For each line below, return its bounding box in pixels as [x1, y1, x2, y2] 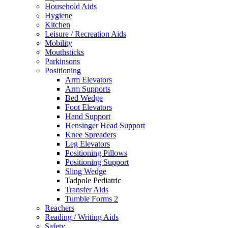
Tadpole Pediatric [65, 176, 121, 185]
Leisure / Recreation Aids [45, 30, 126, 38]
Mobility [45, 39, 72, 47]
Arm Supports [65, 84, 110, 93]
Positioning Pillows [65, 149, 127, 157]
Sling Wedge [65, 167, 106, 176]
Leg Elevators [65, 139, 110, 148]
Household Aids [45, 2, 97, 11]
